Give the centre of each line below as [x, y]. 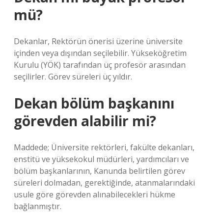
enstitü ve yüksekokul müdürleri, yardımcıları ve [101, 159]
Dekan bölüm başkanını [94, 103]
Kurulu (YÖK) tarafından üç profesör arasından [100, 65]
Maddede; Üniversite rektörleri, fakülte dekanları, [104, 147]
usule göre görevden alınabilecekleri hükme [95, 194]
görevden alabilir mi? [85, 121]
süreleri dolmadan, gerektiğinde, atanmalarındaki [104, 183]
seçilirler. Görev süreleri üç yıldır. [73, 77]
